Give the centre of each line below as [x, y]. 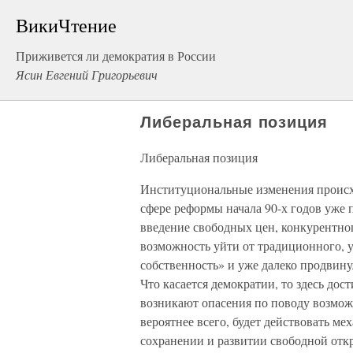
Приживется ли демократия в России [116, 56]
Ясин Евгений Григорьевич [87, 74]
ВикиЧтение [66, 25]
